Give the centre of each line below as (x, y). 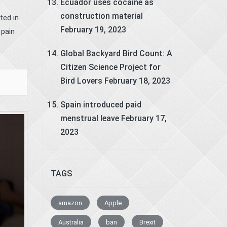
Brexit (147, 222)
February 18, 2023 (137, 81)
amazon (70, 203)
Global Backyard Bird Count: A (116, 53)
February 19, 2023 (93, 29)
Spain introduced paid (101, 104)
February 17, (144, 118)
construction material (101, 16)
